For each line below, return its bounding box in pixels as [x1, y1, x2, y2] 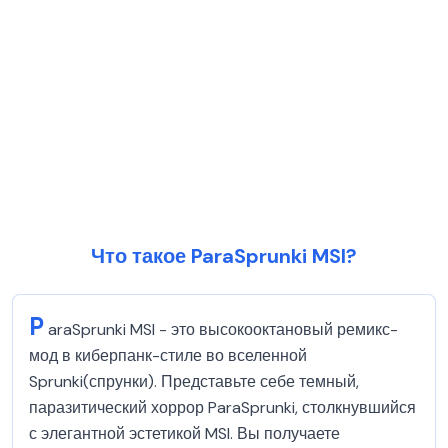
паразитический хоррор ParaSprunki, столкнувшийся [29, 397, 416, 418]
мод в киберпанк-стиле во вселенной [29, 345, 307, 366]
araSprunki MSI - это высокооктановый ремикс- [48, 319, 398, 340]
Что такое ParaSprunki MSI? [91, 243, 357, 269]
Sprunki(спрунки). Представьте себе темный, [29, 371, 359, 392]
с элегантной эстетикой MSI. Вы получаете [29, 423, 340, 444]
